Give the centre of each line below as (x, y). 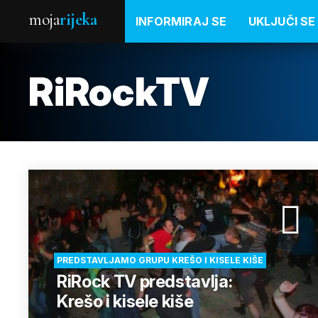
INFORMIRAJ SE (181, 21)
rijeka (78, 20)
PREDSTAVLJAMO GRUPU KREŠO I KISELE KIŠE (160, 260)
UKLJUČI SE (282, 21)
